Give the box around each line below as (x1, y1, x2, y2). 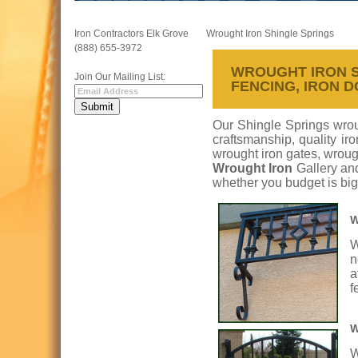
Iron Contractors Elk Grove (74, 28, 189, 39)
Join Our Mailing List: (74, 71, 165, 82)
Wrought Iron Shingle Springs (205, 28, 334, 39)
